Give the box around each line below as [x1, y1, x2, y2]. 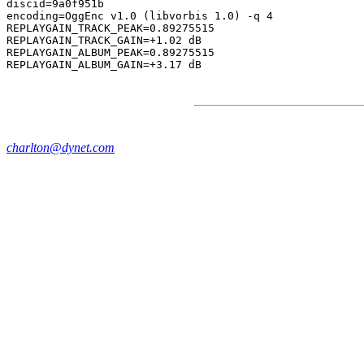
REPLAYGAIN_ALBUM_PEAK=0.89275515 [6, 46, 214, 58]
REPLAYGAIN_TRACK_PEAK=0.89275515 [6, 22, 214, 34]
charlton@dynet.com [6, 141, 115, 154]
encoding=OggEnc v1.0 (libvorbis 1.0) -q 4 [6, 10, 273, 22]
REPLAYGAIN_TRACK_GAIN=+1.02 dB [6, 34, 201, 46]
